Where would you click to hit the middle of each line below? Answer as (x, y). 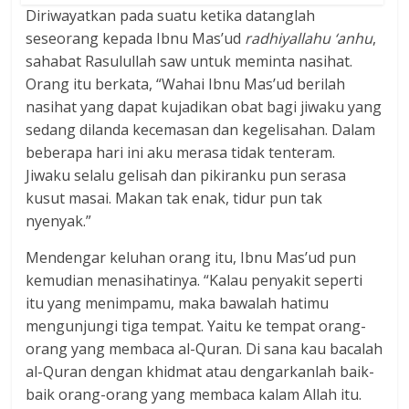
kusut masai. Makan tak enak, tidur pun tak (174, 198)
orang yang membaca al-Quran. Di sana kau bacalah (204, 348)
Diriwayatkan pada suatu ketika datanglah (171, 15)
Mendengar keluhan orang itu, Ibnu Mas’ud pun (191, 257)
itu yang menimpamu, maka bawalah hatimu (178, 303)
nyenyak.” (59, 220)
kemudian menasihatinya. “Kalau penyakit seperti (194, 280)
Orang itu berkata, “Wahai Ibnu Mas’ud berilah (186, 84)
